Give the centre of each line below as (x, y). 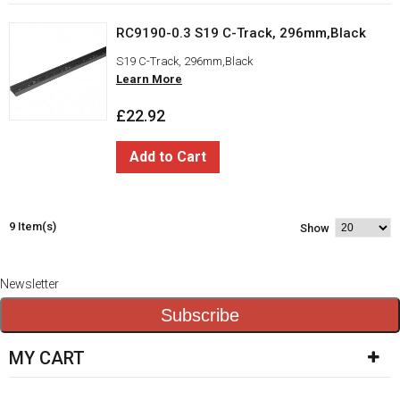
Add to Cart (168, 157)
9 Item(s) (33, 227)
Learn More (149, 79)
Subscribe (200, 315)
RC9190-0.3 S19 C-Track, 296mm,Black (241, 33)
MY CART (47, 358)
